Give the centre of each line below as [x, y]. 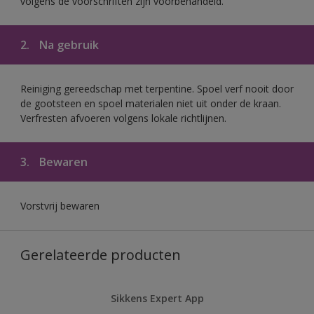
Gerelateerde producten [101, 254]
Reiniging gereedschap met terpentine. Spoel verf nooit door [157, 88]
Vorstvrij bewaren [60, 205]
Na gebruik [68, 45]
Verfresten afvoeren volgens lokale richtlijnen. [123, 118]
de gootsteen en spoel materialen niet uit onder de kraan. [151, 103]
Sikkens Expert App [157, 298]
